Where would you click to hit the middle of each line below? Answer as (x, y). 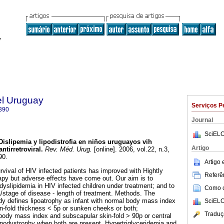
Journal (202, 120)
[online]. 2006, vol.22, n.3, (131, 149)
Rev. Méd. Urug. (67, 149)
